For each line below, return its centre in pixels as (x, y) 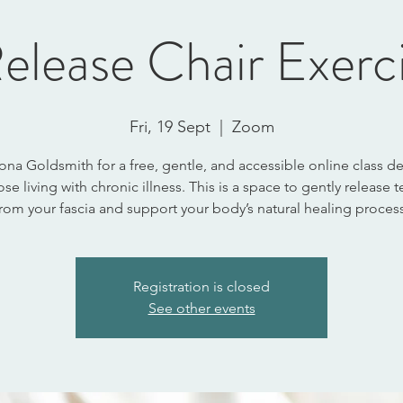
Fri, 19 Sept (170, 127)
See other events (201, 309)
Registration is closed (201, 287)
